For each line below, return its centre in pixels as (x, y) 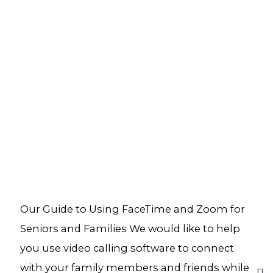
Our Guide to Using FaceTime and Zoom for (133, 209)
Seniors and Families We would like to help (130, 228)
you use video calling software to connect (127, 248)
